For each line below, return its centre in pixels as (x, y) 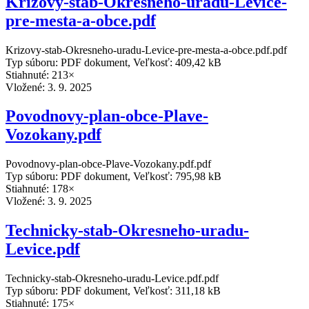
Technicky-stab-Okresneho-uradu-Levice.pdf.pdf (112, 279)
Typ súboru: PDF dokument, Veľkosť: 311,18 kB (113, 291)
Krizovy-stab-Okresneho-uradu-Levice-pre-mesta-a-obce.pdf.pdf (146, 50)
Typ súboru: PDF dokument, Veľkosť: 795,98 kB (113, 177)
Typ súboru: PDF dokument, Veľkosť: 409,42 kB (113, 62)
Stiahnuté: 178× (40, 189)
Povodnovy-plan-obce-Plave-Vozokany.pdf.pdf (108, 164)
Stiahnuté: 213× (40, 74)
